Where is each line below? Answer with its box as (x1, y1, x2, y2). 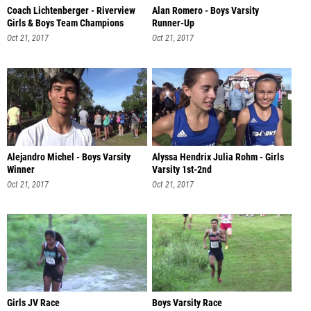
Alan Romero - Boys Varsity (151, 4, 259, 17)
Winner (7, 163, 35, 176)
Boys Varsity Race (151, 297, 222, 310)
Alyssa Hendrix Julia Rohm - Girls (151, 151, 284, 163)
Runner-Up (151, 17, 194, 29)
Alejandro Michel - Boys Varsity (7, 151, 131, 163)
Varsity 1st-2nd (151, 163, 212, 176)
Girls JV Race (7, 297, 60, 310)
